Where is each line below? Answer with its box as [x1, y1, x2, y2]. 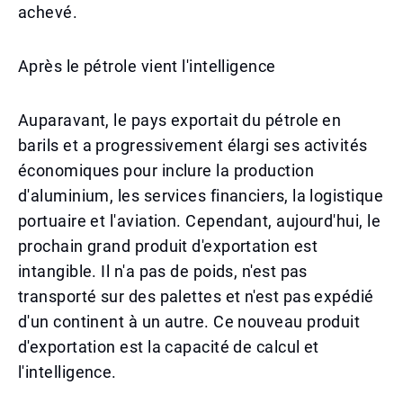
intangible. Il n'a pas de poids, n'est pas [18, 262, 308, 281]
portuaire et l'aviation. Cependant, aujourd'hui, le [18, 211, 381, 230]
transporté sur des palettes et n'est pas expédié [18, 287, 374, 306]
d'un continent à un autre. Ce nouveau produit [18, 312, 361, 331]
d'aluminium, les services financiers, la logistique [18, 186, 383, 205]
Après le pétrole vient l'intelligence [18, 57, 276, 76]
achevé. [18, 3, 78, 22]
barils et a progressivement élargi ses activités [18, 136, 368, 155]
